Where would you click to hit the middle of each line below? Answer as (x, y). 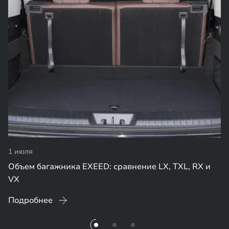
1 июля (20, 152)
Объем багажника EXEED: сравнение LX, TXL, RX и (109, 167)
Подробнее (30, 200)
